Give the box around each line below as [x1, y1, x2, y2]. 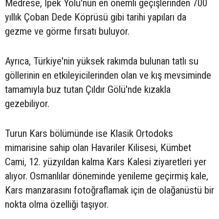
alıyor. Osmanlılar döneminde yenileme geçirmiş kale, [5, 170, 208, 182]
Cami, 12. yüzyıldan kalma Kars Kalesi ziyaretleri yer [5, 156, 206, 168]
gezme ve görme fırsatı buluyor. [5, 25, 130, 37]
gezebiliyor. [5, 98, 49, 109]
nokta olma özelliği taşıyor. [5, 198, 109, 210]
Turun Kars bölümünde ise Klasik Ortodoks [5, 128, 173, 139]
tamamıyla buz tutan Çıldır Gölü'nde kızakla [5, 84, 171, 95]
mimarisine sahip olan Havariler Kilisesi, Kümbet [5, 142, 191, 153]
